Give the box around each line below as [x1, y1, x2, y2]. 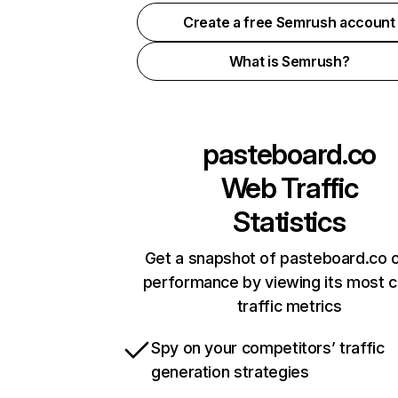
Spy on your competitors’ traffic [151, 338, 385, 357]
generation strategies [151, 362, 309, 381]
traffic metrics [236, 297, 342, 315]
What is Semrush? [228, 52, 350, 70]
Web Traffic [220, 171, 358, 205]
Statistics [233, 204, 346, 239]
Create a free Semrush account [183, 13, 395, 31]
